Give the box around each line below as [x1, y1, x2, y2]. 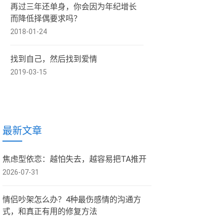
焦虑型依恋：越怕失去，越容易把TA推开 [2, 154, 147, 164]
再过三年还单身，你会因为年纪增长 [10, 2, 137, 11]
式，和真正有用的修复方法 [2, 207, 97, 216]
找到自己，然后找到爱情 [10, 54, 97, 64]
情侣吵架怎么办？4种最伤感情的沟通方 [2, 195, 141, 204]
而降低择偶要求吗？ [10, 14, 81, 23]
